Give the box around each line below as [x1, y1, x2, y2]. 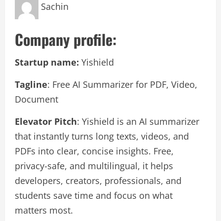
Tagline [15, 78, 47, 91]
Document [15, 93, 58, 106]
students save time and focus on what [15, 189, 173, 202]
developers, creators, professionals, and [15, 175, 182, 187]
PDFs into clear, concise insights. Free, [15, 145, 174, 157]
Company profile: [15, 28, 116, 51]
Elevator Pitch [15, 115, 77, 128]
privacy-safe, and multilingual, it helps [15, 160, 173, 172]
